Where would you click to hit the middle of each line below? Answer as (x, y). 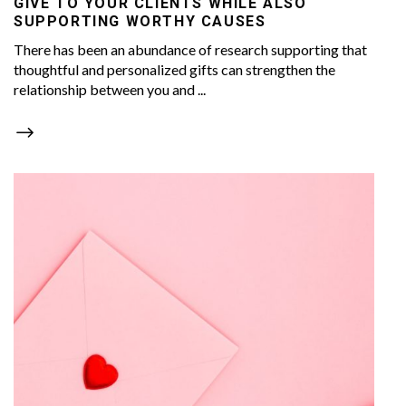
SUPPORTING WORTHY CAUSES (140, 21)
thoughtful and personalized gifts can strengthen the (174, 69)
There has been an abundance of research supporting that (190, 49)
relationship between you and (106, 89)
